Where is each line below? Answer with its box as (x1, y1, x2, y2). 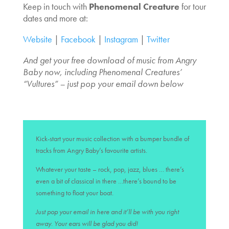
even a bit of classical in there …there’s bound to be (35, 176, 176, 186)
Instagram (104, 33, 138, 45)
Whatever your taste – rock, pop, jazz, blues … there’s (35, 164, 184, 174)
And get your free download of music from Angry (22, 54, 196, 66)
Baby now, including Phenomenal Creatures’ (22, 65, 182, 78)
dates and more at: (22, 12, 88, 24)
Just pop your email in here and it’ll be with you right (35, 207, 179, 216)
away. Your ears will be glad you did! (35, 218, 138, 228)
